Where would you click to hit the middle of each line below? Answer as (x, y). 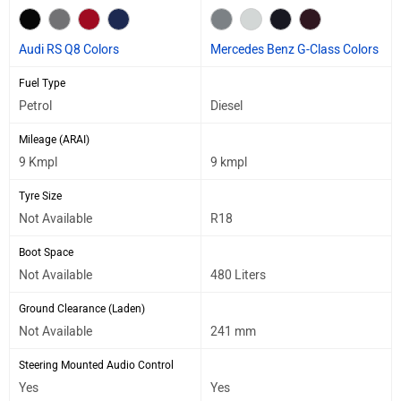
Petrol (35, 106)
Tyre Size (40, 196)
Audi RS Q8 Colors (69, 49)
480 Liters (238, 275)
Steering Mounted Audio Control (96, 365)
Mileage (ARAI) (54, 139)
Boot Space (46, 252)
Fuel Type (42, 83)
